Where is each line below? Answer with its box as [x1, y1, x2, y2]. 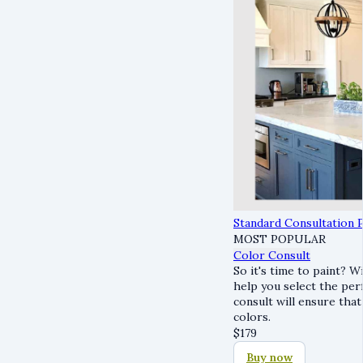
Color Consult [233, 248, 310, 263]
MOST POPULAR [233, 232, 326, 246]
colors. [233, 310, 274, 324]
